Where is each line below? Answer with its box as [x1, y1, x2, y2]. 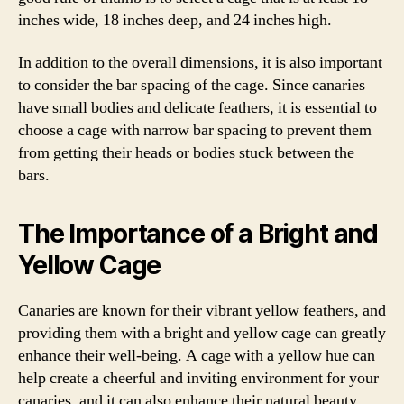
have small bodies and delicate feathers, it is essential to [18, 97, 377, 118]
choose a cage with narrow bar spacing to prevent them [18, 120, 372, 141]
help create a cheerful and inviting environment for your [18, 368, 379, 389]
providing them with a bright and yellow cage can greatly [18, 323, 386, 344]
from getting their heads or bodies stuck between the [18, 142, 354, 163]
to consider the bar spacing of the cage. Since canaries [18, 75, 365, 96]
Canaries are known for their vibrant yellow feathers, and [18, 300, 386, 321]
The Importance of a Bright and [18, 218, 379, 249]
